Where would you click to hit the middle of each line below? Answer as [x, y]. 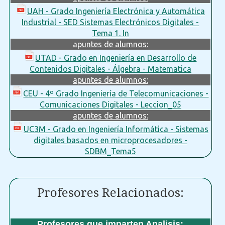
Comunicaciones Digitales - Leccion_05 [110, 104]
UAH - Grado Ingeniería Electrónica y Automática [116, 11]
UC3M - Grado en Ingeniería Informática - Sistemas [116, 129]
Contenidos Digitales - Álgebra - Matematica [110, 69]
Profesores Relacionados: [110, 193]
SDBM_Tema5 [110, 151]
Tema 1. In [110, 33]
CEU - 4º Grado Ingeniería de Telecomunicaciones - [116, 93]
